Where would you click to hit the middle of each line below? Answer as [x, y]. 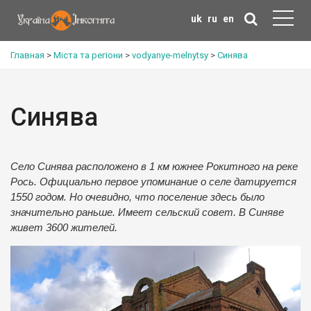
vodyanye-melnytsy [170, 55]
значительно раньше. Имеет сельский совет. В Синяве [147, 212]
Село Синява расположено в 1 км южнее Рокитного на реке [154, 167]
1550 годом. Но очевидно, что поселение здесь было [137, 197]
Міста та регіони [88, 55]
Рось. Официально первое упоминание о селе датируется [153, 182]
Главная [27, 55]
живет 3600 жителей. [64, 228]
